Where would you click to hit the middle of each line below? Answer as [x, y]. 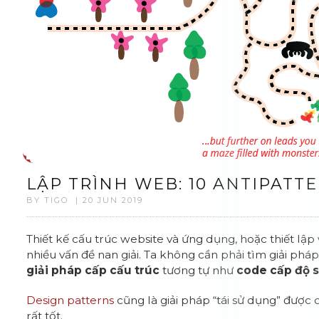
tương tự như [198, 270]
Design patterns [70, 300]
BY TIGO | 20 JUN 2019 [85, 200]
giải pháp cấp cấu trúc [93, 270]
